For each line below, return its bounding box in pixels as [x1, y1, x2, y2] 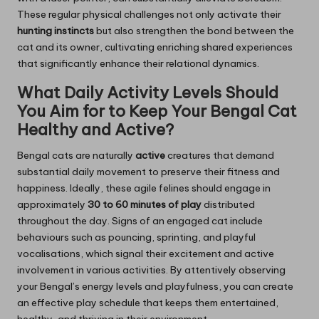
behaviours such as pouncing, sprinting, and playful [17, 231, 256, 244]
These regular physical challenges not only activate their [17, 8, 281, 21]
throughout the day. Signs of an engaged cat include [17, 214, 263, 228]
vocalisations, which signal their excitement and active [17, 247, 274, 261]
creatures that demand [165, 149, 274, 162]
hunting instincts [17, 24, 94, 38]
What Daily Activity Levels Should [17, 83, 278, 103]
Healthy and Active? [17, 120, 174, 140]
